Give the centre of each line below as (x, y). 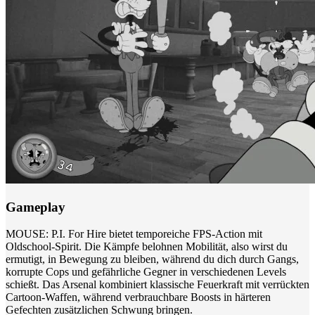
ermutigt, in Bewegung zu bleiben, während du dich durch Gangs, (152, 259)
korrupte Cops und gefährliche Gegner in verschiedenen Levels (146, 272)
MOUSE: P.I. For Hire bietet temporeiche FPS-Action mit (134, 234)
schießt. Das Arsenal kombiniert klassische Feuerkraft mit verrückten (157, 285)
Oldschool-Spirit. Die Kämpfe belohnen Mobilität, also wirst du (147, 247)
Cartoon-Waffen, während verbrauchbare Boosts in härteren (138, 297)
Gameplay (36, 207)
